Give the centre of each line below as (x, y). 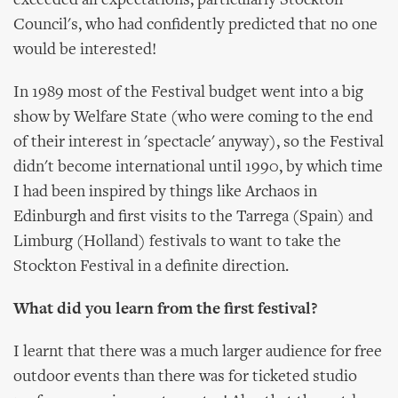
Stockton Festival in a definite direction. (151, 267)
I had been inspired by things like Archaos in (165, 192)
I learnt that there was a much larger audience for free (198, 352)
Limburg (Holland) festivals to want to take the (177, 242)
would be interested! (85, 50)
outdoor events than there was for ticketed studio (185, 377)
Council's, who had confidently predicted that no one (195, 25)
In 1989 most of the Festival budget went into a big (188, 93)
